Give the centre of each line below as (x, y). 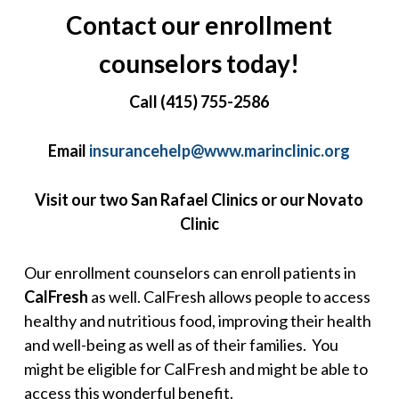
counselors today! (199, 63)
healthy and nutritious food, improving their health (197, 321)
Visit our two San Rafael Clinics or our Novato (199, 199)
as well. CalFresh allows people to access (230, 297)
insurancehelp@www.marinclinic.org (220, 151)
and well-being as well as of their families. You (181, 345)
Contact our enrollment (199, 25)
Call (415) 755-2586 (199, 102)
